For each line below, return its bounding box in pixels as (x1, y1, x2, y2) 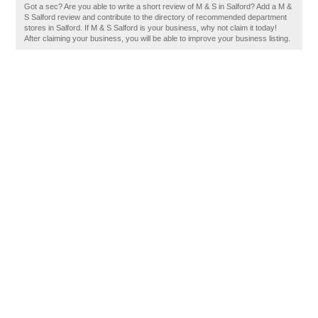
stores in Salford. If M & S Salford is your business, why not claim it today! (24, 23, 278, 32)
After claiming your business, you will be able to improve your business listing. (24, 34, 291, 43)
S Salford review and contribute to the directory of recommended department (24, 13, 287, 21)
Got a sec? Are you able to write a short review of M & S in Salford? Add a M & (24, 2, 292, 11)
